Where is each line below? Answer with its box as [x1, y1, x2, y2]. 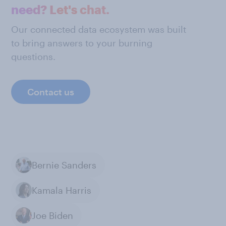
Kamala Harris [32, 184, 91, 196]
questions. [11, 51, 55, 62]
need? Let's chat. [11, 2, 109, 17]
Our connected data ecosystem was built [11, 24, 186, 35]
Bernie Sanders [32, 159, 96, 171]
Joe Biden [32, 209, 73, 221]
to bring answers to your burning [11, 37, 152, 48]
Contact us [27, 86, 74, 97]
